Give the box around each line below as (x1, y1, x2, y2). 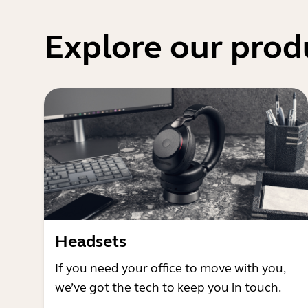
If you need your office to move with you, (55, 261, 285, 276)
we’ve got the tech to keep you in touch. (55, 280, 281, 295)
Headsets (55, 232, 126, 252)
